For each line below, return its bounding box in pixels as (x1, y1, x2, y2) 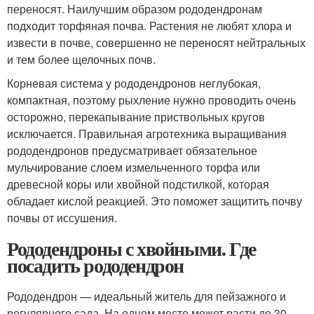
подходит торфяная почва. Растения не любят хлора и (7, 18, 292, 34)
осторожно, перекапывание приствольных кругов (7, 109, 265, 125)
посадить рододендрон (7, 251, 184, 280)
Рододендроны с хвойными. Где (7, 234, 256, 264)
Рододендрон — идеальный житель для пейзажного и (7, 288, 286, 305)
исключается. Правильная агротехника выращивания (7, 125, 287, 142)
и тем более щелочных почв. (7, 51, 156, 68)
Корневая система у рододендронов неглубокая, (7, 75, 261, 92)
